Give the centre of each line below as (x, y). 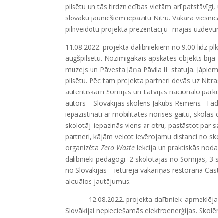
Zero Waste (118, 148)
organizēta (83, 148)
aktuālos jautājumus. (99, 181)
